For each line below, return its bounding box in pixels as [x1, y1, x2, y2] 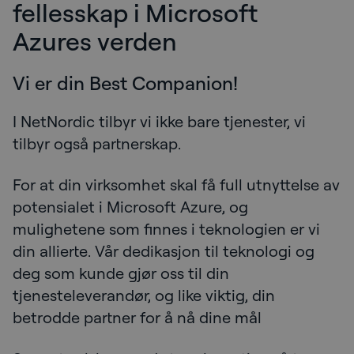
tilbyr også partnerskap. [13, 133, 181, 153]
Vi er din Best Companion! [13, 70, 238, 95]
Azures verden [13, 24, 177, 57]
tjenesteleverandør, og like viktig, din [13, 284, 275, 305]
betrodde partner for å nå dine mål [13, 307, 265, 327]
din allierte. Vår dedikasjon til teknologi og [13, 240, 314, 261]
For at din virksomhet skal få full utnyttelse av [13, 174, 340, 194]
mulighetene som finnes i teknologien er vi [13, 218, 320, 239]
